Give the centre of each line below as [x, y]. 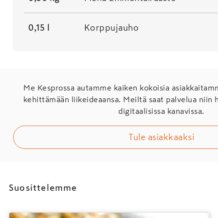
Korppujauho [111, 28]
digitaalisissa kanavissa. [161, 111]
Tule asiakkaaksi [161, 137]
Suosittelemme [43, 188]
